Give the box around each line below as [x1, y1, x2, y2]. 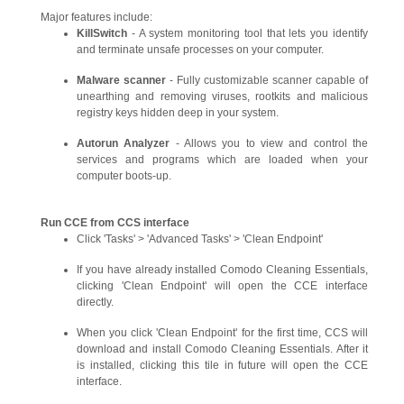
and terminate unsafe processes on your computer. [77, 43, 324, 56]
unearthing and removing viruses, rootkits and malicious [77, 90, 368, 103]
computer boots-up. [77, 170, 174, 182]
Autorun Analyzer [77, 137, 170, 150]
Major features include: [41, 11, 152, 23]
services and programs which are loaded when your [77, 153, 368, 166]
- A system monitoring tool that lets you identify [127, 27, 368, 40]
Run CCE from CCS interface [41, 216, 189, 229]
